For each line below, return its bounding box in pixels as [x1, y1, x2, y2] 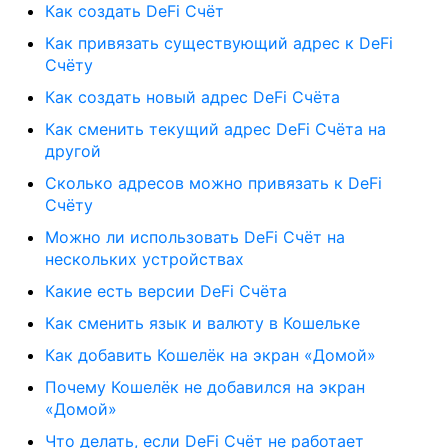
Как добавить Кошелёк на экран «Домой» [45, 345, 376, 365]
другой [45, 141, 101, 161]
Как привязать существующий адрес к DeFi [45, 33, 393, 53]
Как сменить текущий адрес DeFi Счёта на [45, 119, 386, 139]
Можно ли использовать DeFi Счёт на [45, 227, 345, 247]
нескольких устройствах [45, 249, 244, 269]
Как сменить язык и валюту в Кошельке [45, 313, 360, 333]
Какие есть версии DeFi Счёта [45, 281, 287, 301]
